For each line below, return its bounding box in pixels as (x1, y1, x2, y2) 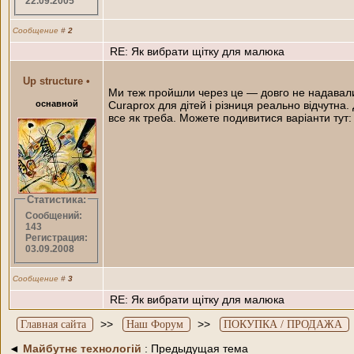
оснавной (35, 98, 78, 108)
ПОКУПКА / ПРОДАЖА (224, 318, 342, 330)
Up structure (23, 74, 83, 87)
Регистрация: (24, 232, 88, 244)
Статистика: (27, 193, 86, 205)
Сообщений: (24, 210, 82, 222)
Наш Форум (126, 318, 183, 330)
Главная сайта (21, 318, 86, 330)
